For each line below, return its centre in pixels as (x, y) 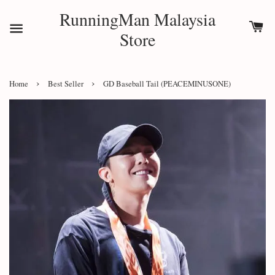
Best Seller (66, 84)
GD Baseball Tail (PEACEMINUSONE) (167, 84)
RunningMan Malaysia (137, 19)
